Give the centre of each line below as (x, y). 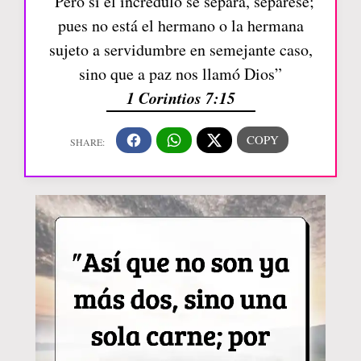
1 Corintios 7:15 (180, 98)
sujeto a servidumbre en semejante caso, (180, 50)
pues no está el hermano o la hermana (180, 26)
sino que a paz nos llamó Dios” (180, 74)
